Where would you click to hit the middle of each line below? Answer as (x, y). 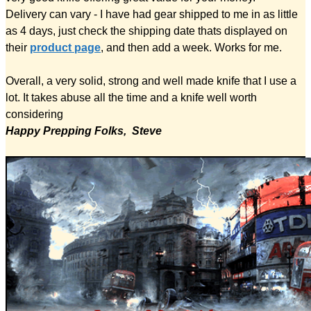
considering (34, 114)
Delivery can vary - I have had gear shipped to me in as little (152, 14)
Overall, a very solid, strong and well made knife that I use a (151, 81)
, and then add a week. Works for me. (191, 47)
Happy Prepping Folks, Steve (84, 131)
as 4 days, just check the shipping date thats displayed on (146, 31)
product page (65, 47)
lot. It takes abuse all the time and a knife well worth (131, 97)
